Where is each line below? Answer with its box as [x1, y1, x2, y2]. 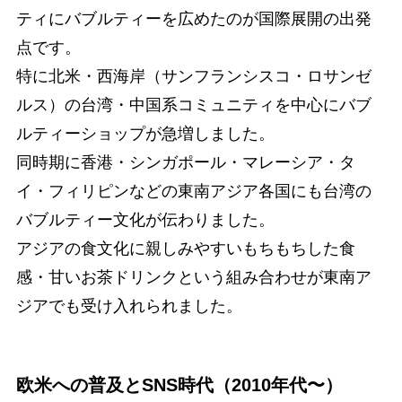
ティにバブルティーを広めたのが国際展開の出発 [15, 9, 371, 28]
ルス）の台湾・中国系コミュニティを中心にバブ [15, 95, 371, 114]
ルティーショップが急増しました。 [15, 124, 275, 143]
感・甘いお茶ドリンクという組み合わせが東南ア [15, 267, 371, 286]
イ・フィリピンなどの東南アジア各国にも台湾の [15, 181, 371, 200]
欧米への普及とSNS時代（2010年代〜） [15, 375, 343, 396]
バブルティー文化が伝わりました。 [15, 210, 275, 229]
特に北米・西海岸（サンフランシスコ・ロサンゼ [15, 66, 371, 85]
